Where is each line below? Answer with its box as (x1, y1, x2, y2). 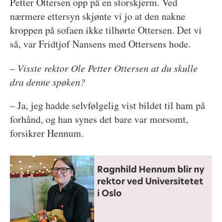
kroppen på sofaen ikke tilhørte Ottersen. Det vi (9, 23, 202, 37)
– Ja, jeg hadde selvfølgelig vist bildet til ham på (9, 98, 205, 112)
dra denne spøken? (9, 75, 85, 88)
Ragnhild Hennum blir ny (97, 163, 204, 175)
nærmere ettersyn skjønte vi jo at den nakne (9, 9, 185, 23)
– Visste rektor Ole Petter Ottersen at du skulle (9, 61, 198, 74)
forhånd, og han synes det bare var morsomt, (9, 112, 188, 126)
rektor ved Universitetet (97, 175, 203, 187)
